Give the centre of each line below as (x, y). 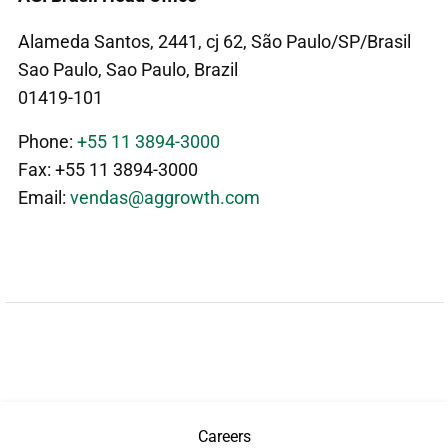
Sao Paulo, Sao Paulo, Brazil (128, 69)
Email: (44, 197)
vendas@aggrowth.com (165, 197)
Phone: (47, 141)
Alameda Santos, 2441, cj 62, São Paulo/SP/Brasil (214, 41)
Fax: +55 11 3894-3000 (108, 169)
